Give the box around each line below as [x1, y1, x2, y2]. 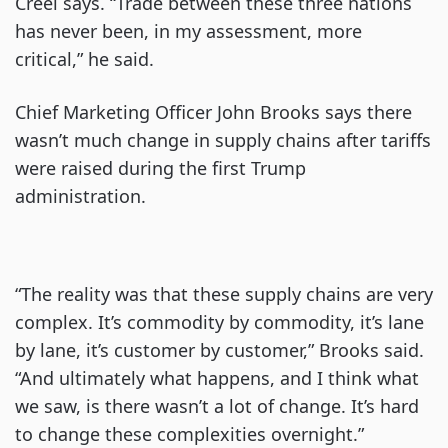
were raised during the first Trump [15, 156, 306, 181]
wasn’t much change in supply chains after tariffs [15, 128, 431, 153]
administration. [15, 184, 146, 209]
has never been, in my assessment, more [15, 19, 362, 44]
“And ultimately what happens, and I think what [15, 366, 419, 391]
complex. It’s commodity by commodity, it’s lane [15, 310, 424, 335]
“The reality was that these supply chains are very [15, 282, 433, 307]
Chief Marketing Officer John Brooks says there [15, 100, 412, 125]
